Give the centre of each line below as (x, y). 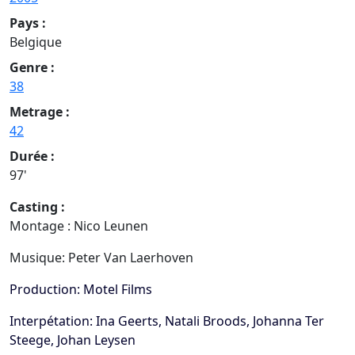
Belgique (36, 42)
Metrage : (40, 112)
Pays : (28, 23)
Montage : (42, 226)
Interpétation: (53, 321)
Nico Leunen (111, 226)
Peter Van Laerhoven (131, 258)
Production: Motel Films (81, 290)
